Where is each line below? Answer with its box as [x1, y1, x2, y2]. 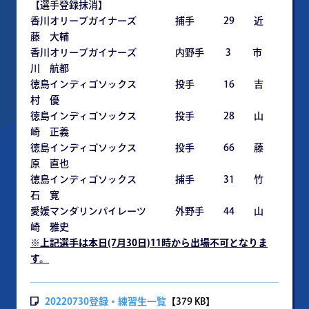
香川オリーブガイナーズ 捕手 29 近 [30, 16, 263, 26]
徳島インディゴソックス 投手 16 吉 [30, 79, 263, 89]
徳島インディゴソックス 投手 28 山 [30, 111, 263, 121]
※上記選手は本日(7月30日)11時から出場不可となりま [30, 238, 268, 248]
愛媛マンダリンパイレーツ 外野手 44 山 [30, 206, 263, 216]
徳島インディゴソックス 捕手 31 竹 [30, 175, 263, 184]
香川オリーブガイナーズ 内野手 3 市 [30, 48, 262, 57]
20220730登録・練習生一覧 [45, 297, 166, 306]
